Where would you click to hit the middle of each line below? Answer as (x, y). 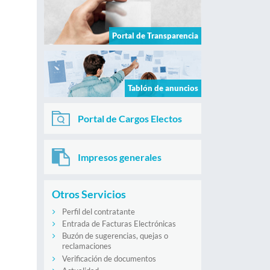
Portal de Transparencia (155, 35)
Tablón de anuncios (163, 88)
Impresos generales (119, 157)
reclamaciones (86, 246)
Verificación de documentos (109, 258)
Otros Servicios (89, 194)
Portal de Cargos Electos (130, 118)
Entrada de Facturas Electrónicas (119, 224)
